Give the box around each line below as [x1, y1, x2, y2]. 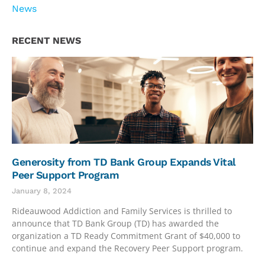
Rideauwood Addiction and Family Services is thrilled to [12, 205, 232, 216]
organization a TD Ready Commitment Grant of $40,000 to [12, 230, 240, 241]
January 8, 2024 [12, 186, 72, 195]
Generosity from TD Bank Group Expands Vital [12, 156, 236, 168]
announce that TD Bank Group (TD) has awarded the [12, 217, 219, 229]
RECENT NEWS [12, 35, 81, 47]
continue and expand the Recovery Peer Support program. [12, 242, 245, 254]
